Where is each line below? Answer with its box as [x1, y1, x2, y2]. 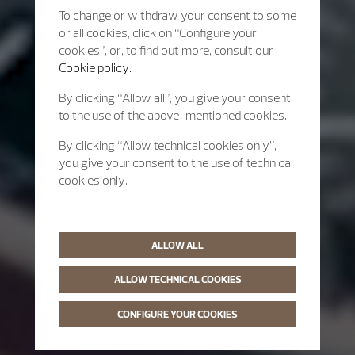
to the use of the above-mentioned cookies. [59, 107, 287, 123]
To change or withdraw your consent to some [59, 7, 296, 23]
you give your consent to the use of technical [59, 155, 293, 170]
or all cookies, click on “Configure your [59, 25, 257, 40]
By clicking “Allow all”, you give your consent [59, 90, 291, 105]
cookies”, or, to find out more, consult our [59, 42, 273, 58]
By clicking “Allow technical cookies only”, [59, 137, 277, 153]
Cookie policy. [59, 59, 132, 75]
